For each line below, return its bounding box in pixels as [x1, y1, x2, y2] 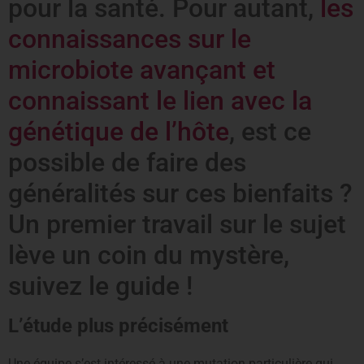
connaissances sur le [8, 23, 251, 54]
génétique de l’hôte [8, 115, 229, 147]
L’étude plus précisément [8, 314, 228, 337]
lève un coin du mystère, [8, 239, 289, 271]
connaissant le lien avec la [8, 84, 312, 116]
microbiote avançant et [8, 54, 275, 85]
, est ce [229, 115, 311, 147]
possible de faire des [8, 146, 246, 178]
